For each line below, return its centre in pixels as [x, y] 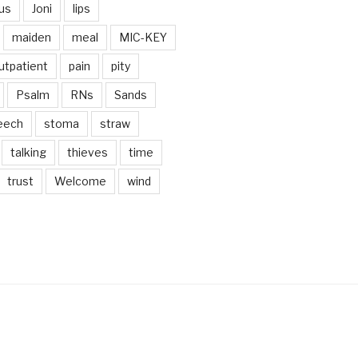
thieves [87, 153]
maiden [31, 38]
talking [28, 153]
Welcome [80, 181]
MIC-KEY [143, 38]
